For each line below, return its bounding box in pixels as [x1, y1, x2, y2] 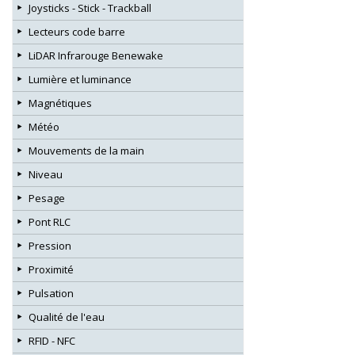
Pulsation [29, 285, 74, 300]
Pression [29, 238, 71, 253]
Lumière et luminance [29, 71, 132, 86]
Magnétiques [29, 95, 92, 110]
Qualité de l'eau [29, 309, 105, 324]
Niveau [29, 166, 63, 181]
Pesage [29, 190, 65, 205]
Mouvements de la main [29, 143, 144, 158]
